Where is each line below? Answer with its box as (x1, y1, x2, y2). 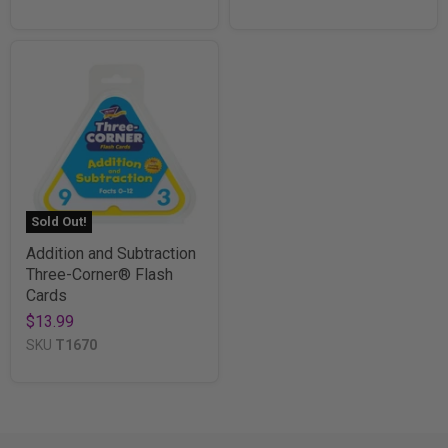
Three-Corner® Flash (26, 264, 173, 284)
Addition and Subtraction (26, 243, 196, 263)
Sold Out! (31, 213, 87, 229)
